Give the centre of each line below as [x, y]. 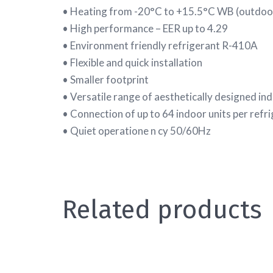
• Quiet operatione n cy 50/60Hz [136, 131]
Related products [162, 210]
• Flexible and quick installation [132, 63]
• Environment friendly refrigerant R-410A [160, 46]
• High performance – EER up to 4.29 [145, 29]
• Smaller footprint [105, 80]
